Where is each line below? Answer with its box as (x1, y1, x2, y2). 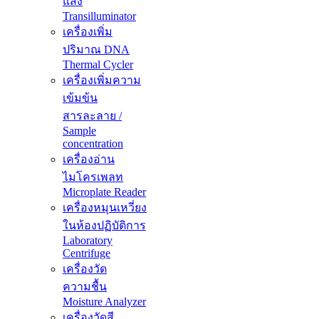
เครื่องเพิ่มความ (63, 74, 141, 87)
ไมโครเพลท (63, 171, 123, 184)
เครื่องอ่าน (63, 153, 115, 166)
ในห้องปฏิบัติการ (63, 219, 146, 232)
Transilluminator (63, 10, 136, 23)
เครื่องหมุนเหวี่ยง (63, 202, 147, 214)
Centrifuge (63, 247, 110, 260)
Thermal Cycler (63, 58, 133, 71)
